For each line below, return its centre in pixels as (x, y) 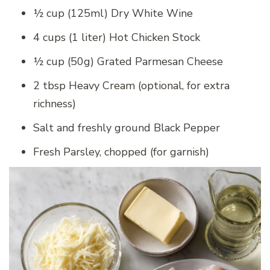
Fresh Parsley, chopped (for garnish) (121, 152)
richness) (55, 104)
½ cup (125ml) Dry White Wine (113, 14)
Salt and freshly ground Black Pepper (127, 128)
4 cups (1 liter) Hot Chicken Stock (117, 38)
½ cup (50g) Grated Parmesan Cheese (128, 62)
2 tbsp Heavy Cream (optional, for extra (131, 86)
